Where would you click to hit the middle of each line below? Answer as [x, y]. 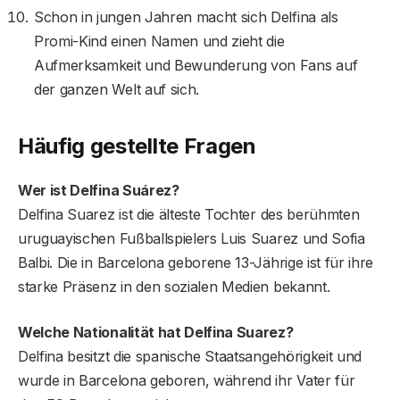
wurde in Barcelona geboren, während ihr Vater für [187, 381]
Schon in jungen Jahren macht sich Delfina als [186, 17]
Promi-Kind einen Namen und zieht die [159, 41]
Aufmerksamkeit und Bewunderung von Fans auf [196, 65]
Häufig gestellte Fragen [137, 146]
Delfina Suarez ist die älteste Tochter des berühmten [189, 215]
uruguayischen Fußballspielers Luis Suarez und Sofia [192, 239]
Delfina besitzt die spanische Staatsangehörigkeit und [190, 357]
